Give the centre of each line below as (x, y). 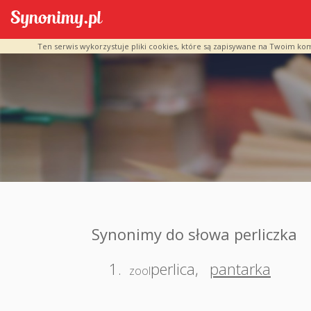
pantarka (240, 269)
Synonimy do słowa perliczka (194, 234)
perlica (173, 269)
